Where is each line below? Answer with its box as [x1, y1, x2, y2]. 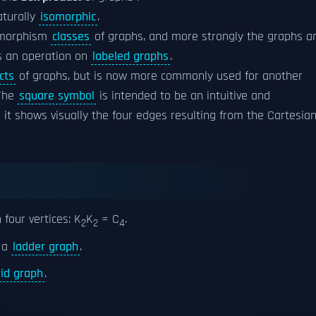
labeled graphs [92, 49, 169, 64]
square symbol [19, 88, 95, 104]
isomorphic [40, 9, 96, 25]
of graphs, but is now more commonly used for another [16, 68, 303, 84]
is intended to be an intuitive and [96, 88, 270, 104]
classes [52, 29, 90, 44]
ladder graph [13, 238, 78, 255]
